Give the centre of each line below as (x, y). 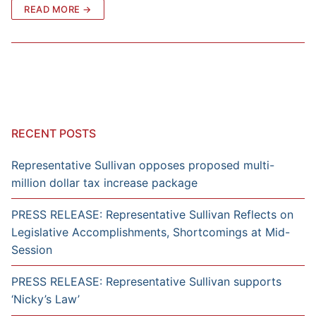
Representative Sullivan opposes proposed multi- (143, 165)
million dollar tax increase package (104, 182)
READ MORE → (58, 9)
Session (32, 249)
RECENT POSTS (54, 133)
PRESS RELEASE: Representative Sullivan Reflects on (152, 214)
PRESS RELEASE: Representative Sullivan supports (146, 281)
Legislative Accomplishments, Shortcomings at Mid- (151, 232)
